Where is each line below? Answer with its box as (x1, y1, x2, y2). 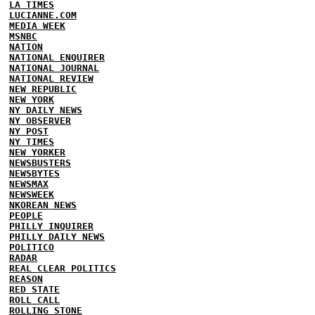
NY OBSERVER (9, 115, 71, 126)
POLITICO (9, 242, 54, 252)
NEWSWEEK (9, 189, 54, 200)
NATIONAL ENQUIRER (9, 52, 105, 63)
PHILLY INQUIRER (9, 221, 94, 231)
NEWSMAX (9, 179, 49, 189)
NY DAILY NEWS (9, 105, 82, 115)
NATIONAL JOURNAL (9, 63, 99, 73)
